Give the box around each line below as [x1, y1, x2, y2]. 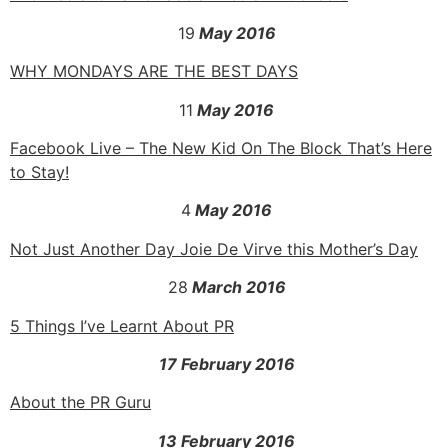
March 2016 [187, 277, 286, 298]
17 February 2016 [158, 354, 295, 374]
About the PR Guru [10, 392, 151, 413]
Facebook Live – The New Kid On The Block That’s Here [10, 138, 432, 159]
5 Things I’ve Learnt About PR [10, 315, 234, 336]
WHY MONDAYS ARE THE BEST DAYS [10, 61, 298, 82]
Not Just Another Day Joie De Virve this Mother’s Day [10, 238, 418, 259]
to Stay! [10, 162, 69, 183]
